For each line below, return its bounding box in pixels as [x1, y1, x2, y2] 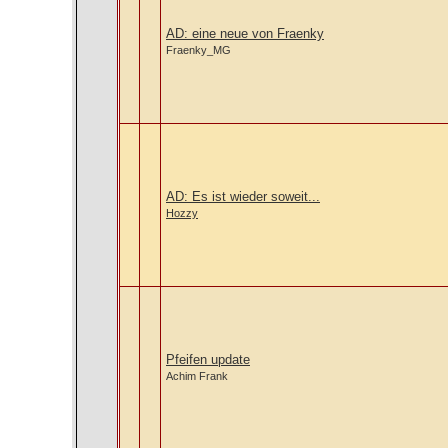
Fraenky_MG [166, 44, 231, 56]
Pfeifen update [166, 352, 250, 367]
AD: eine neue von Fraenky [166, 26, 324, 41]
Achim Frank [166, 370, 228, 382]
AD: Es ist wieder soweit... [166, 189, 320, 204]
